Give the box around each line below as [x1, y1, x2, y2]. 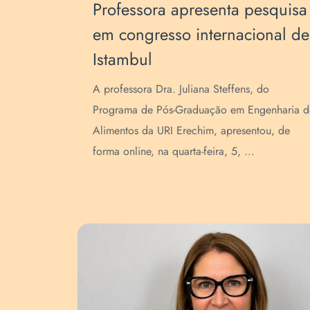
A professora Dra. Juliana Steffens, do [93, 80, 270, 97]
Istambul [93, 46, 153, 71]
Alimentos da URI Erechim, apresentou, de [93, 122, 291, 138]
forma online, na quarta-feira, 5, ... [93, 143, 255, 159]
